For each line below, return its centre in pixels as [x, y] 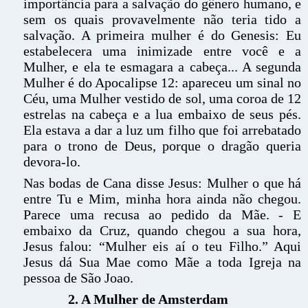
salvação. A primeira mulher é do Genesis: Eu [162, 35]
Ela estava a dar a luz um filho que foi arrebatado [162, 130]
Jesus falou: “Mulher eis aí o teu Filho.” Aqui [162, 246]
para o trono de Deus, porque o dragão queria [162, 146]
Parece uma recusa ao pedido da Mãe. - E [162, 214]
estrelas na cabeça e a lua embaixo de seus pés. [162, 114]
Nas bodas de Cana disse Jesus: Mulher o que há [162, 183]
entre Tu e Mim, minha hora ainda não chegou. [162, 199]
